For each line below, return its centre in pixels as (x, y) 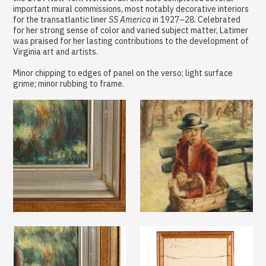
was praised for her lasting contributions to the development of (131, 41)
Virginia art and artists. (56, 51)
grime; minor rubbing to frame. (69, 83)
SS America (130, 19)
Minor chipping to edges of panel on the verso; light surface (123, 73)
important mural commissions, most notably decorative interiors (131, 9)
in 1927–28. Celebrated (196, 19)
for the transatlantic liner (61, 19)
